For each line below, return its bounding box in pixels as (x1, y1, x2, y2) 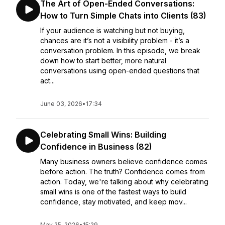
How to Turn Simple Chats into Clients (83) (40, 11, 206, 21)
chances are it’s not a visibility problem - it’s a (40, 36, 189, 45)
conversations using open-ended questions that (40, 66, 199, 75)
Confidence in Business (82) (40, 142, 152, 152)
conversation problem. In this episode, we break (40, 46, 200, 55)
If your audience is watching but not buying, (40, 26, 185, 35)
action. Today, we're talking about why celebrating (40, 177, 208, 186)
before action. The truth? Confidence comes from (40, 167, 205, 176)
